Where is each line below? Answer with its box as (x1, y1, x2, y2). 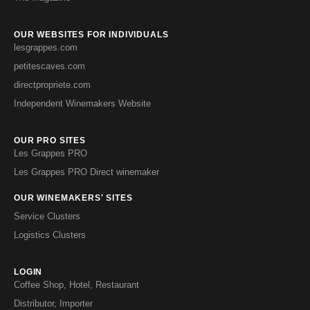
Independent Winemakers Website (14, 98, 151, 109)
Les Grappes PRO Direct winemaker (14, 167, 159, 178)
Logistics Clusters (14, 230, 86, 241)
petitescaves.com (14, 61, 85, 72)
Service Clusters (14, 211, 80, 222)
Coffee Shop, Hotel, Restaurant (14, 280, 139, 291)
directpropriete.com (14, 80, 91, 91)
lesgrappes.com (14, 42, 77, 53)
